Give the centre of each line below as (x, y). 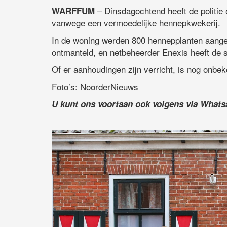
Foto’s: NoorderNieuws (95, 87)
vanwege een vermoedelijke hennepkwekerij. (136, 23)
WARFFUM (73, 11)
